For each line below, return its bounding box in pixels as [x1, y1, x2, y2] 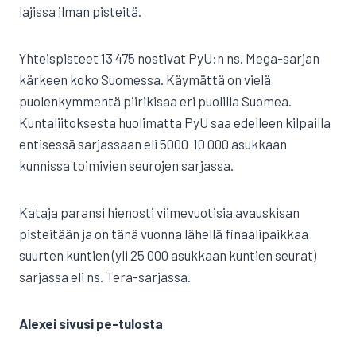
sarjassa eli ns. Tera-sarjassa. [19, 269, 191, 284]
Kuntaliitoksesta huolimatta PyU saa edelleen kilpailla [19, 114, 331, 130]
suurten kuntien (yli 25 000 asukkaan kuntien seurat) [19, 247, 316, 263]
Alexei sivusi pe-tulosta [19, 315, 163, 331]
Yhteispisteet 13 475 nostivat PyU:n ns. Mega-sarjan [19, 50, 319, 66]
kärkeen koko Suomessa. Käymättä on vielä [19, 72, 271, 87]
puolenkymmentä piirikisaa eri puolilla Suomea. [19, 93, 292, 109]
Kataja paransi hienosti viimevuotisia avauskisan [19, 204, 300, 220]
